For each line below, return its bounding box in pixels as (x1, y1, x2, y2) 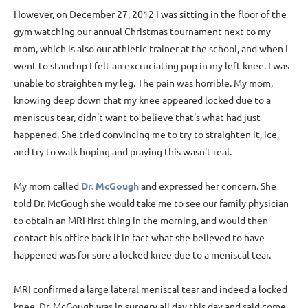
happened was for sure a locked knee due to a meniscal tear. (14, 247, 271, 261)
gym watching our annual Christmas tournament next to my (14, 24, 271, 37)
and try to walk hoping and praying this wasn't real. (14, 144, 232, 157)
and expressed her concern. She (139, 179, 276, 192)
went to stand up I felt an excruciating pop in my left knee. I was (14, 58, 289, 71)
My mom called (14, 179, 81, 192)
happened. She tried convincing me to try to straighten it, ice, (14, 127, 279, 140)
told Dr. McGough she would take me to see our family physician (14, 196, 289, 209)
